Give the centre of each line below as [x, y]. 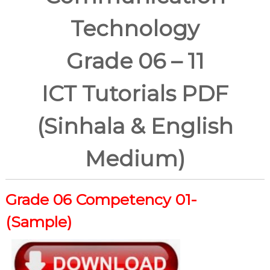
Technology [135, 28]
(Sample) [38, 222]
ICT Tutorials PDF [135, 93]
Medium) [135, 159]
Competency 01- [136, 199]
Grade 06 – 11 [135, 61]
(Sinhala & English [135, 126]
